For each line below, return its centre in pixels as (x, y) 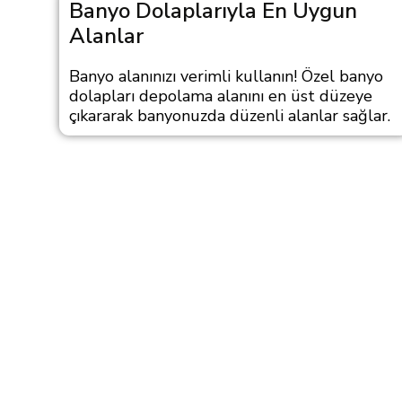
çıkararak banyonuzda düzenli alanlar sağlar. (230, 116)
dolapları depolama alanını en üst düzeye (221, 96)
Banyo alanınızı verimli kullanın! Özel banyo (226, 76)
